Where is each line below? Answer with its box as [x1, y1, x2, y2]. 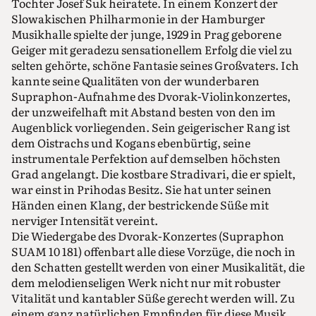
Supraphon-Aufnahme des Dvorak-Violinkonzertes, [11, 87, 291, 105]
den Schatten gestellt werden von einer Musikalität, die [11, 258, 305, 276]
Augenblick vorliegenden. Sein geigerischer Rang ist [11, 119, 290, 136]
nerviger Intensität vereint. [11, 212, 158, 229]
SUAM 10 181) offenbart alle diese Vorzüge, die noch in [11, 243, 296, 260]
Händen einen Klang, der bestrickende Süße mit [11, 196, 269, 214]
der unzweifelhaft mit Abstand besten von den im [11, 103, 276, 121]
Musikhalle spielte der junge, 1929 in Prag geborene [11, 25, 281, 43]
